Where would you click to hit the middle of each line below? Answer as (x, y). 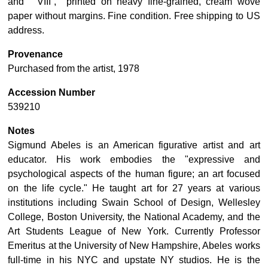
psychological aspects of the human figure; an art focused (134, 173)
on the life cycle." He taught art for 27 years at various (134, 188)
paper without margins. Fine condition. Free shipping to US (134, 16)
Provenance (36, 54)
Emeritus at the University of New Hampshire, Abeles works (134, 245)
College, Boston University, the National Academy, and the (134, 217)
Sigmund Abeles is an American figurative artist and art (134, 145)
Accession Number (52, 92)
